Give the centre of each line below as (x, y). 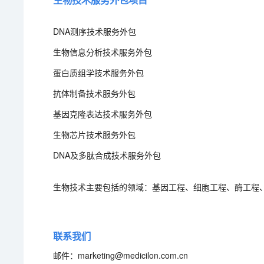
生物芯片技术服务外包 (95, 134)
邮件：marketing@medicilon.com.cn (121, 255)
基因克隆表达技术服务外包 (103, 114)
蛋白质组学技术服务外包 (99, 72)
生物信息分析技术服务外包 (103, 52)
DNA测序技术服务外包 (95, 31)
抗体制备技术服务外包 (95, 93)
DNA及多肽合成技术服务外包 (107, 155)
